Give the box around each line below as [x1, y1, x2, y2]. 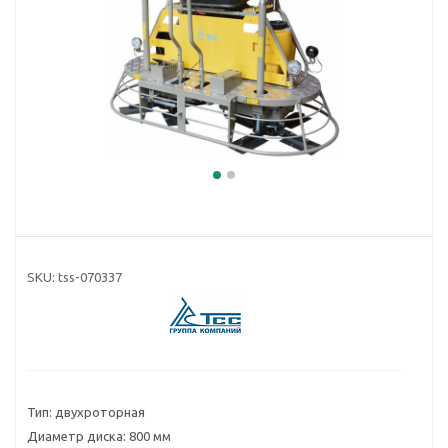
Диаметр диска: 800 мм [27, 428, 171, 443]
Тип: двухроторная [27, 404, 145, 419]
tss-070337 [58, 269, 122, 284]
